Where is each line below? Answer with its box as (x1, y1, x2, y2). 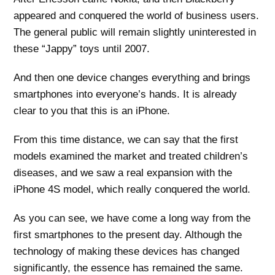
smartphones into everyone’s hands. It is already (14, 88, 238, 100)
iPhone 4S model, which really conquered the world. (14, 183, 251, 195)
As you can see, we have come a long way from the (14, 212, 251, 224)
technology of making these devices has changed (14, 245, 240, 257)
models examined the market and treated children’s (14, 150, 249, 162)
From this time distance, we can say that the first (14, 133, 239, 145)
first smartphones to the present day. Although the (14, 228, 242, 241)
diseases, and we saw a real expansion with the (14, 166, 233, 179)
